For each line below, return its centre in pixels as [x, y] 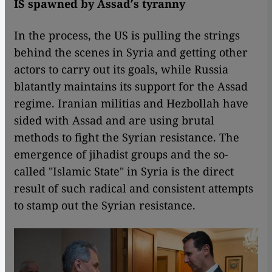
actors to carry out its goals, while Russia [121, 70]
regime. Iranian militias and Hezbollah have [131, 104]
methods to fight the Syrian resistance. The [127, 138]
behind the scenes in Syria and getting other [131, 53]
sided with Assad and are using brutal [114, 121]
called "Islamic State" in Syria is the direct [124, 172]
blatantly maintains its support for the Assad [131, 87]
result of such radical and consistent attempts [134, 189]
